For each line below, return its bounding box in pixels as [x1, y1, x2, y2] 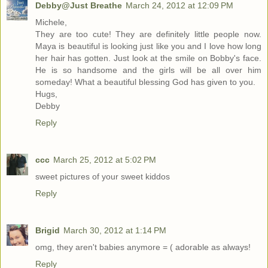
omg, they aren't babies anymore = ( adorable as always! [35, 242, 251, 252]
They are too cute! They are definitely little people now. [35, 29, 261, 39]
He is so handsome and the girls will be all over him [35, 65, 261, 75]
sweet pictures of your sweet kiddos [35, 172, 170, 181]
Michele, [35, 17, 67, 28]
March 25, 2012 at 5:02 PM [53, 155, 156, 165]
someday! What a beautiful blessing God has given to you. [35, 77, 255, 87]
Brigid [35, 225, 60, 235]
